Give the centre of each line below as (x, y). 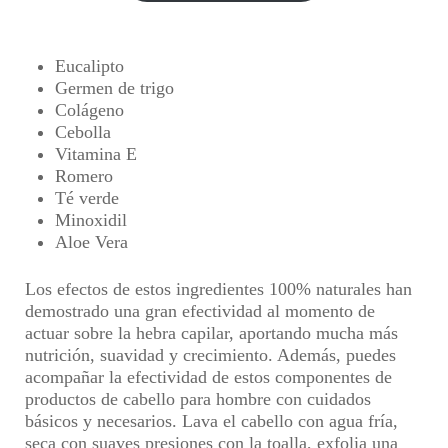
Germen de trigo (114, 88)
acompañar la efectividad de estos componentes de (208, 377)
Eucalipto (89, 66)
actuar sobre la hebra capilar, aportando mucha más (211, 333)
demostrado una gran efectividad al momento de (200, 311)
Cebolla (83, 132)
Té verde (87, 198)
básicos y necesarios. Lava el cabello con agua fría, (211, 421)
